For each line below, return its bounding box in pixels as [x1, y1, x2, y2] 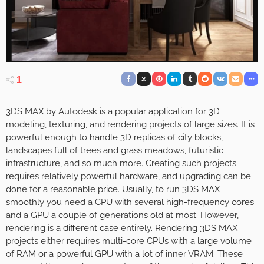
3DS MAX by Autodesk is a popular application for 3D [6, 105, 220, 117]
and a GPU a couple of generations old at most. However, [6, 209, 239, 220]
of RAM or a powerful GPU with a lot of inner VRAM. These [6, 248, 243, 259]
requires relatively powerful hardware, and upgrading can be [6, 170, 251, 181]
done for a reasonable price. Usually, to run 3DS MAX [6, 183, 220, 194]
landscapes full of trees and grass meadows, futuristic [6, 144, 223, 156]
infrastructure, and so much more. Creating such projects [6, 157, 236, 169]
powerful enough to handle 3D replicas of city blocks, [6, 131, 223, 143]
